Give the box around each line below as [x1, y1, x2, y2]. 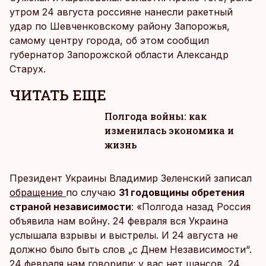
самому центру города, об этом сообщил [9, 34, 209, 46]
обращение [9, 186, 66, 198]
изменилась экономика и [104, 124, 234, 137]
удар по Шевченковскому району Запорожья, [9, 20, 230, 32]
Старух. [9, 63, 46, 75]
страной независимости [9, 201, 131, 213]
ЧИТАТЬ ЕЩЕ [9, 85, 106, 104]
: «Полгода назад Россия [131, 201, 251, 213]
